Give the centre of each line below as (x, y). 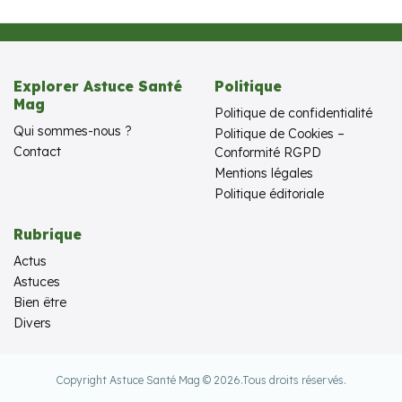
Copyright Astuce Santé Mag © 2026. (149, 380)
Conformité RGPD (268, 153)
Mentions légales (264, 174)
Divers (32, 323)
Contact (37, 152)
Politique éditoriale (269, 194)
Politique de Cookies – (280, 134)
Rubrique (48, 235)
